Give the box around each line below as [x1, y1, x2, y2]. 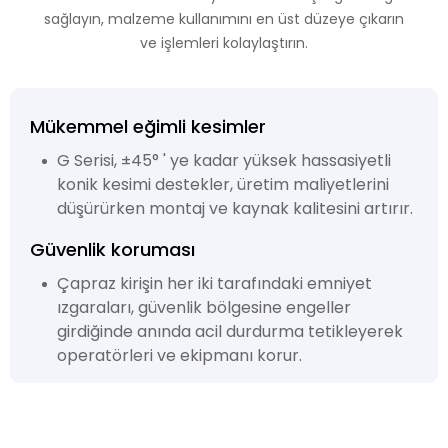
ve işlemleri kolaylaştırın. [140, 33, 308, 54]
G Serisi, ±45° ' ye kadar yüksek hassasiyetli [56, 148, 391, 172]
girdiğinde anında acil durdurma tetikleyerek [56, 319, 403, 343]
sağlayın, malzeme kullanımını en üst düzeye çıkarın [44, 9, 404, 30]
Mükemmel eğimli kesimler [30, 113, 266, 139]
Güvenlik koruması [30, 236, 195, 262]
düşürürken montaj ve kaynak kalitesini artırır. [56, 196, 413, 220]
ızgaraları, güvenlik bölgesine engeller [56, 295, 351, 319]
